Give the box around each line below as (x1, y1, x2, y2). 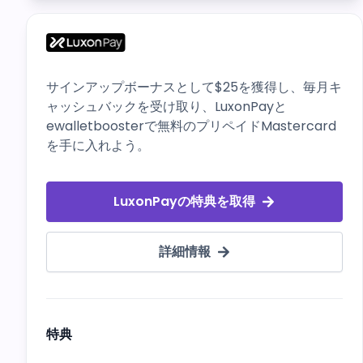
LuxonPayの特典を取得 (113, 192, 256, 211)
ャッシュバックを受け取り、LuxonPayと (46, 97, 287, 116)
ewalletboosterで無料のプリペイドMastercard (46, 117, 336, 135)
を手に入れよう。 (46, 136, 150, 155)
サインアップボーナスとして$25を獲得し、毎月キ (46, 78, 342, 96)
